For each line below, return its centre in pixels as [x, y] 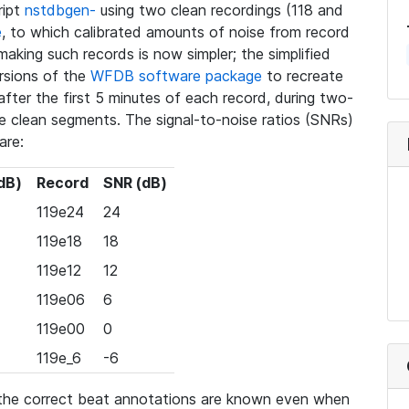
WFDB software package [176, 76]
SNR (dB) [135, 183]
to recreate [303, 76]
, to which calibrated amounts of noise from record [176, 32]
